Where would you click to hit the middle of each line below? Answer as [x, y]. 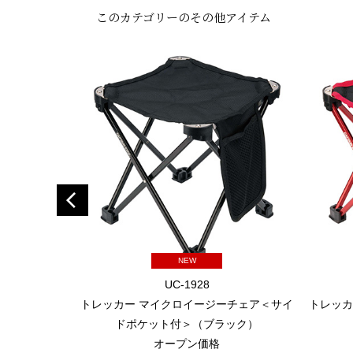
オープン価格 [187, 344]
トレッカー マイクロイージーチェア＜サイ [187, 305]
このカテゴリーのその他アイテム [184, 17]
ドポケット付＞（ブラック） [187, 324]
